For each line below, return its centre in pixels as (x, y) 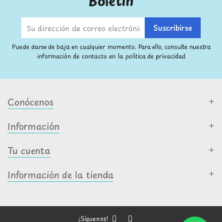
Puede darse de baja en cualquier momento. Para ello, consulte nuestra (111, 47)
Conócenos (30, 102)
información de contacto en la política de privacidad (111, 56)
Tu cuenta (29, 151)
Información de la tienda (60, 175)
